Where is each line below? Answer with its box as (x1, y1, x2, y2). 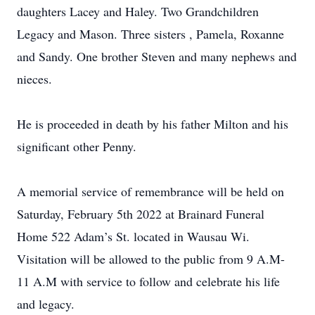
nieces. (17, 70, 52, 87)
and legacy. (17, 295, 75, 312)
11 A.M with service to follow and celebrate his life (17, 273, 280, 290)
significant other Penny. (17, 138, 136, 155)
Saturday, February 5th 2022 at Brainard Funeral (17, 205, 264, 222)
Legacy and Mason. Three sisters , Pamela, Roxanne (17, 25, 284, 42)
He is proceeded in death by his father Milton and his (17, 115, 288, 132)
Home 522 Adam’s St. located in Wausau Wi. (17, 228, 250, 245)
